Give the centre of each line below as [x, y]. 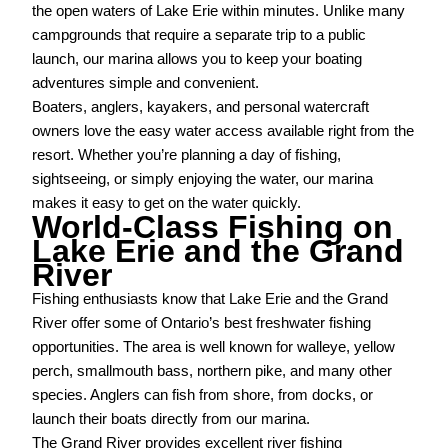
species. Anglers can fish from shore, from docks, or [203, 395]
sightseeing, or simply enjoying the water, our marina [203, 179]
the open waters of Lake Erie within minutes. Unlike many [219, 11]
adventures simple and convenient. [146, 83]
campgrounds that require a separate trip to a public [199, 35]
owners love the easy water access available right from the [223, 131]
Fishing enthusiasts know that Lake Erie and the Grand [210, 299]
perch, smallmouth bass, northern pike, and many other [212, 371]
